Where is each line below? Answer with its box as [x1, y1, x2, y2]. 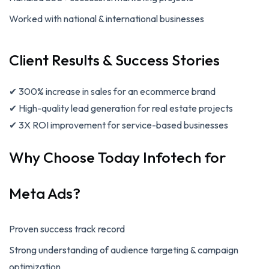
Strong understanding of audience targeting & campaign [9, 243, 238, 256]
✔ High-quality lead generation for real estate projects [9, 101, 233, 114]
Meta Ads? [9, 183, 80, 203]
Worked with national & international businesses [9, 12, 204, 25]
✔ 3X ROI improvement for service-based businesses [9, 118, 228, 131]
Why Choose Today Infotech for [9, 147, 226, 167]
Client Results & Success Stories [9, 50, 220, 70]
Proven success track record [9, 222, 125, 235]
